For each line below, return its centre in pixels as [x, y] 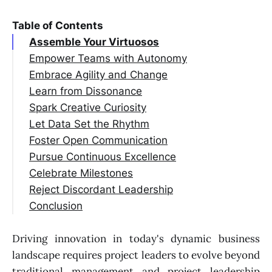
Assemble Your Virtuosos [94, 42]
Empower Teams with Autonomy [108, 58]
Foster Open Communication [98, 140]
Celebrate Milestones [81, 173]
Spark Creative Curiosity [88, 107]
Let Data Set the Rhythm [89, 124]
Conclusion [56, 206]
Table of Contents [58, 25]
